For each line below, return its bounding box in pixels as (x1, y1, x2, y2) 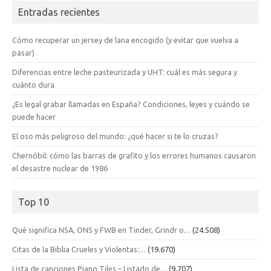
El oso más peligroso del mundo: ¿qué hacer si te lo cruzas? (12, 131, 218, 140)
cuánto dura (12, 80, 54, 89)
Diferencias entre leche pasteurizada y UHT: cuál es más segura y (12, 67, 237, 76)
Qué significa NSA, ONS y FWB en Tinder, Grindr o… (12, 225, 191, 234)
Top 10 (18, 196, 49, 207)
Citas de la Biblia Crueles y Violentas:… (12, 244, 146, 253)
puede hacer (12, 112, 56, 121)
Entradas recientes (18, 6, 100, 18)
